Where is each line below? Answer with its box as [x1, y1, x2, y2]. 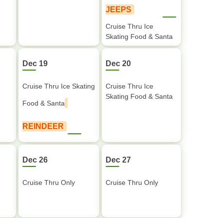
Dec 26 [22, 156, 48, 164]
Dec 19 [22, 59, 48, 68]
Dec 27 [106, 156, 131, 164]
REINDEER [22, 122, 64, 130]
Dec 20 [106, 59, 131, 68]
